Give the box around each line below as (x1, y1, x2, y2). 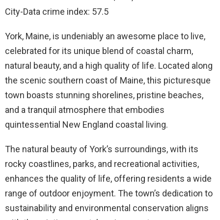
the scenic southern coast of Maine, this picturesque (5, 75, 211, 86)
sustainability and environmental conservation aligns (5, 203, 209, 214)
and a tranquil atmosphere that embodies (5, 105, 165, 115)
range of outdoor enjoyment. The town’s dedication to (5, 188, 213, 199)
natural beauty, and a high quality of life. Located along (5, 60, 213, 71)
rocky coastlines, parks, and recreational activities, (5, 159, 199, 169)
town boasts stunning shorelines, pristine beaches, (5, 90, 203, 101)
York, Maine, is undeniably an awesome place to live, (5, 31, 205, 42)
